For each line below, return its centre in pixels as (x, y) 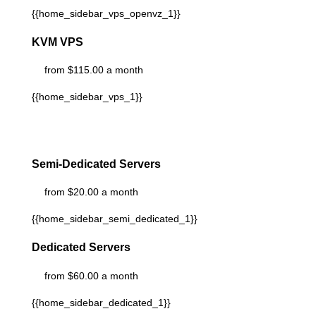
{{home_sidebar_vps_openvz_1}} (106, 13)
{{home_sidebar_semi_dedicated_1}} (114, 219)
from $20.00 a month (91, 192)
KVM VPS (57, 41)
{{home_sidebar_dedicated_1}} (101, 302)
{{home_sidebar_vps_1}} (87, 97)
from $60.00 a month (91, 275)
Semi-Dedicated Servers (96, 163)
